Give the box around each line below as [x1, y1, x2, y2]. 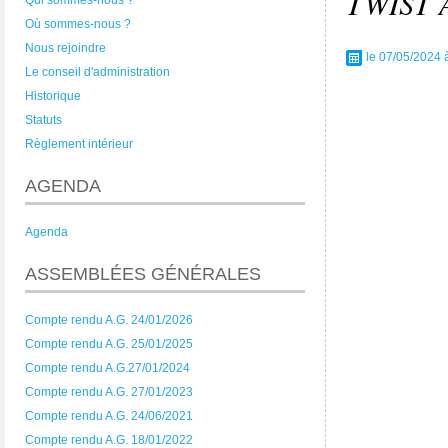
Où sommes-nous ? [25, 17, 131, 31]
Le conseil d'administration [25, 65, 170, 79]
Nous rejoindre [25, 41, 106, 55]
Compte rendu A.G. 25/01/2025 [25, 337, 193, 351]
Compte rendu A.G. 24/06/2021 [25, 409, 193, 423]
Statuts [25, 113, 62, 127]
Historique [25, 89, 81, 103]
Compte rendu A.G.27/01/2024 [25, 361, 190, 375]
